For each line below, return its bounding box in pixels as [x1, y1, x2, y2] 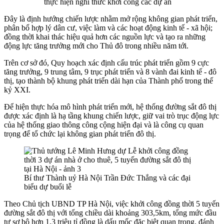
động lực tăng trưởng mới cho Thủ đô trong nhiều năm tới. [4, 41, 188, 50]
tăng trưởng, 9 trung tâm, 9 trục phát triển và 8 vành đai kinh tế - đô [4, 67, 216, 76]
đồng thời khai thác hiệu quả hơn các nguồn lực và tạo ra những [4, 32, 205, 41]
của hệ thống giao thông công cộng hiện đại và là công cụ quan [4, 120, 203, 129]
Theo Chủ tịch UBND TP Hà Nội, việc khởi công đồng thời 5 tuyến [4, 199, 219, 208]
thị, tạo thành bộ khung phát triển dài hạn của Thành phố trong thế [4, 76, 213, 85]
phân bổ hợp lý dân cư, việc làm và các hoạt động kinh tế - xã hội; [4, 23, 212, 32]
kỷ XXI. [4, 85, 30, 94]
